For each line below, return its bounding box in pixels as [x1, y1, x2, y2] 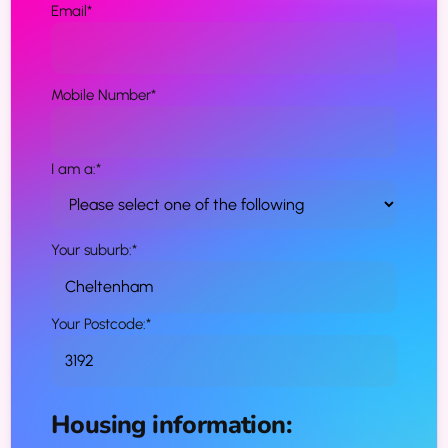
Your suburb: [51, 240, 132, 259]
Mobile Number [51, 85, 151, 104]
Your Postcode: [51, 314, 146, 333]
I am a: [51, 159, 96, 178]
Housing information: [51, 407, 292, 442]
